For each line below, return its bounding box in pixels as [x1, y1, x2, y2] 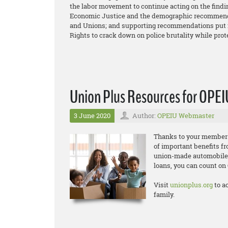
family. [154, 190, 175, 199]
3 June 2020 [74, 111, 110, 120]
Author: [132, 111, 157, 120]
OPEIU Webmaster [157, 111, 214, 120]
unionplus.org [170, 180, 213, 189]
